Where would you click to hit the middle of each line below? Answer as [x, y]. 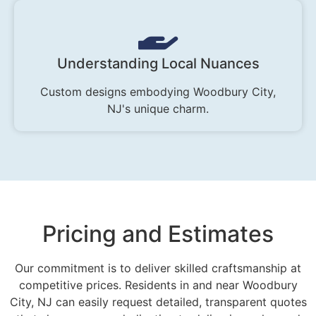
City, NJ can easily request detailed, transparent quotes [158, 302]
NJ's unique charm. [158, 109]
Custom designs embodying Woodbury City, [158, 92]
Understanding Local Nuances [158, 64]
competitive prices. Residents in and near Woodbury [158, 285]
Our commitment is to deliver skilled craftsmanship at [158, 268]
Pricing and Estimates [158, 234]
